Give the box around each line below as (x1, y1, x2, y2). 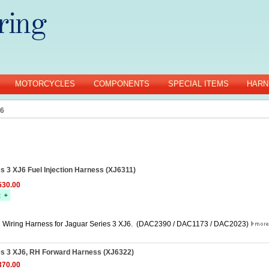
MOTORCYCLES (15, 79, 75, 88)
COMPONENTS (94, 79, 150, 88)
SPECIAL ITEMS (168, 79, 229, 88)
